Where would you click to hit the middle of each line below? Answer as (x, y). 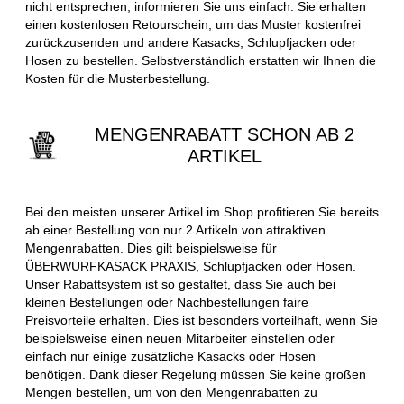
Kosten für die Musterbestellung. (118, 78)
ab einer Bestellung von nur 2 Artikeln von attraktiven (175, 230)
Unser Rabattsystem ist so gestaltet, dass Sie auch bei (180, 284)
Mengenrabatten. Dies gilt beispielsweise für (151, 248)
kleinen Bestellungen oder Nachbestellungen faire (167, 302)
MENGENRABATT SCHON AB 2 (224, 134)
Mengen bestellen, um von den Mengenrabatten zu (171, 392)
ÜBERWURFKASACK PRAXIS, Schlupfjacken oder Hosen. (191, 266)
